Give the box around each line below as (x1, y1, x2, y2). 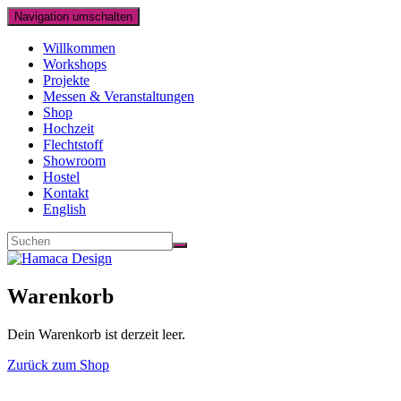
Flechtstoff (43, 137, 103, 152)
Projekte (43, 73, 90, 88)
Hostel (43, 169, 80, 184)
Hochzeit (43, 121, 94, 136)
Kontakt (43, 185, 89, 200)
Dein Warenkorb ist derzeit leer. (7, 326, 185, 342)
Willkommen (43, 40, 115, 55)
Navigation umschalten (14, 10, 132, 23)
